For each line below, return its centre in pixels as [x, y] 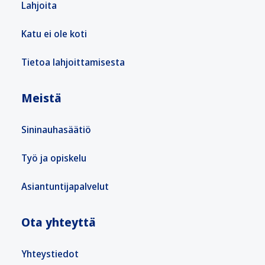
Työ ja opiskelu [54, 158]
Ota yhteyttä [59, 222]
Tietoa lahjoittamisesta [73, 62]
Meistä [41, 98]
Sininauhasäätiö [56, 129]
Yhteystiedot [50, 253]
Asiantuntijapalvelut [65, 186]
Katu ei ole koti [54, 33]
